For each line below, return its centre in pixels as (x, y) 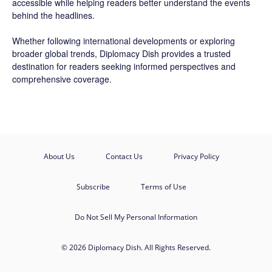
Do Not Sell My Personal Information (136, 217)
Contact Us (124, 156)
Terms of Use (163, 186)
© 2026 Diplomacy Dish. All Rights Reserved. (136, 247)
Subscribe (93, 186)
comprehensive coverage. (62, 79)
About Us (59, 156)
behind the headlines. (53, 15)
